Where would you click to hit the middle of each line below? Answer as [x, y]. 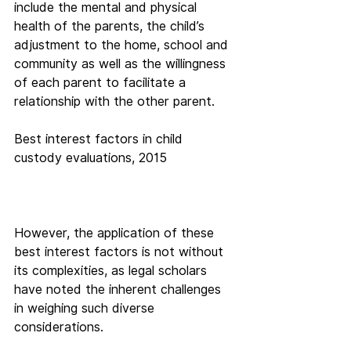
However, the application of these [116, 233]
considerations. [59, 327]
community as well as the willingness [122, 64]
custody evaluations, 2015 [90, 158]
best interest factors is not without [121, 252]
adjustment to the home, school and [123, 45]
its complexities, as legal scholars [112, 271]
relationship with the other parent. [114, 101]
